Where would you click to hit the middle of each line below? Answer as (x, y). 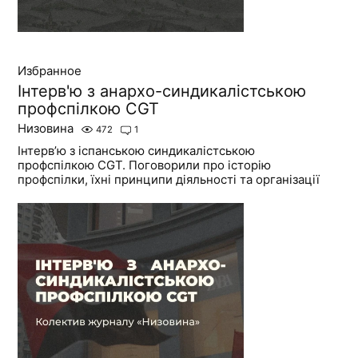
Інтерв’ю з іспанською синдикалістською (137, 151)
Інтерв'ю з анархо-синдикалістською (162, 91)
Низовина (46, 129)
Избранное (50, 71)
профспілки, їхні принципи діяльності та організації (169, 180)
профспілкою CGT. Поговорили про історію (145, 165)
